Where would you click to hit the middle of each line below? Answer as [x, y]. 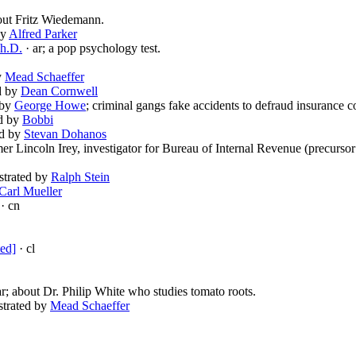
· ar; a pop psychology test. [91, 48]
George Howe [50, 106]
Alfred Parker [43, 34]
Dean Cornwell [59, 91]
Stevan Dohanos [65, 134]
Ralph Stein [80, 177]
